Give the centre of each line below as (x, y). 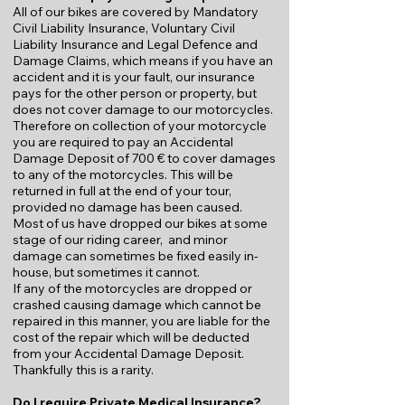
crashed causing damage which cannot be (137, 305)
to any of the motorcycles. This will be (123, 174)
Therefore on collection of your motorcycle (140, 126)
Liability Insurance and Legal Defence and (135, 44)
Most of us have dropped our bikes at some (140, 223)
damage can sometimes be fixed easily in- (136, 256)
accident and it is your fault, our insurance (134, 77)
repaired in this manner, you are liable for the (141, 321)
